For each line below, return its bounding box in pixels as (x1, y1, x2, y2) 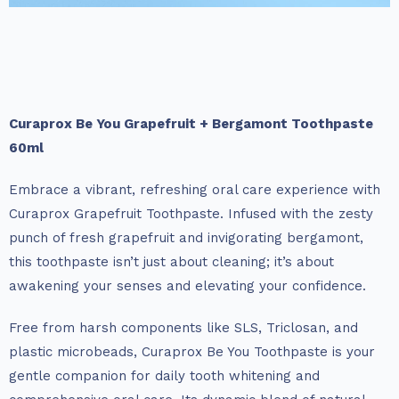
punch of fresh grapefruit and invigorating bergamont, (9, 230, 363, 247)
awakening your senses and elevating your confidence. (9, 278, 366, 295)
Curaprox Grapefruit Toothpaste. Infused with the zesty (9, 206, 373, 223)
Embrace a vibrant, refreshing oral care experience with (9, 182, 380, 199)
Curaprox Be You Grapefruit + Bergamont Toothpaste (9, 116, 373, 133)
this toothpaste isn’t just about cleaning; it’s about (9, 254, 334, 271)
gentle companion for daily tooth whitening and (9, 368, 320, 385)
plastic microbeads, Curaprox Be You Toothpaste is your (9, 344, 375, 361)
